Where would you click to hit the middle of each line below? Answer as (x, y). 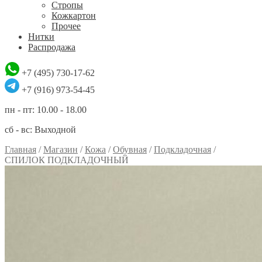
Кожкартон (74, 15)
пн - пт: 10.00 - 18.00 (46, 110)
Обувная (130, 149)
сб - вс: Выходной (40, 130)
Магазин (61, 149)
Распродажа (52, 47)
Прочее (66, 26)
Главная (20, 149)
